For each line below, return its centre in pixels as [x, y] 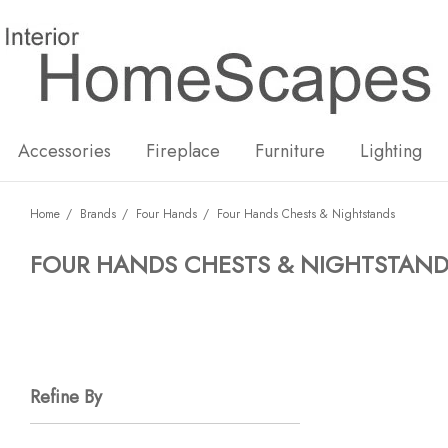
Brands [98, 214]
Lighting [391, 151]
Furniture [290, 151]
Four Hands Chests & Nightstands [306, 214]
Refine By [66, 397]
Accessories [64, 151]
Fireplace [183, 151]
